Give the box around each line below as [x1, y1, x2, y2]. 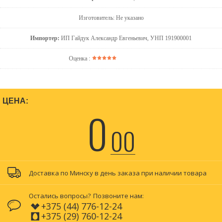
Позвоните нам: [93, 191, 144, 201]
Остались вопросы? [29, 191, 91, 201]
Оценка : [69, 55, 92, 62]
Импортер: [30, 35, 59, 42]
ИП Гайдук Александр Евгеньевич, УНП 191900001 [59, 35, 192, 42]
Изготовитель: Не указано [78, 14, 144, 22]
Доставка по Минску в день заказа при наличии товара [29, 168, 207, 178]
